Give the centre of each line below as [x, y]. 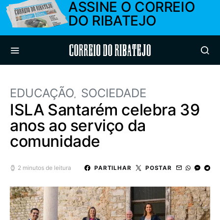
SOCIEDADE [114, 93]
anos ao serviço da [78, 125]
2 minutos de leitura [44, 168]
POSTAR [158, 168]
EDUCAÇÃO [42, 93]
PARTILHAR [113, 168]
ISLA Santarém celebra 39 [105, 110]
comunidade [55, 141]
